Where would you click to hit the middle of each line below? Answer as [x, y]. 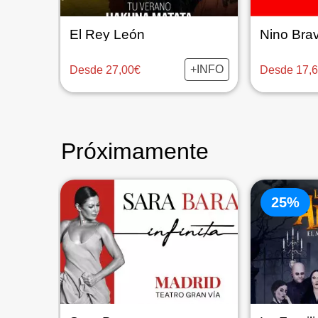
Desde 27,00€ [105, 70]
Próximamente [135, 151]
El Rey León [107, 34]
